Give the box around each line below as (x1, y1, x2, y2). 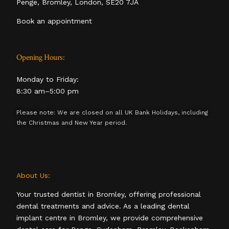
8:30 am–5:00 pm (16, 86, 79, 95)
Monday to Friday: (16, 75, 79, 83)
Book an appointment (16, 17, 93, 26)
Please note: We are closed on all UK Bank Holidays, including (16, 108, 209, 116)
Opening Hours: (16, 52, 65, 63)
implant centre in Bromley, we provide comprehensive (16, 213, 203, 222)
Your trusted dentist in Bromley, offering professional (16, 190, 201, 198)
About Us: (16, 171, 51, 179)
